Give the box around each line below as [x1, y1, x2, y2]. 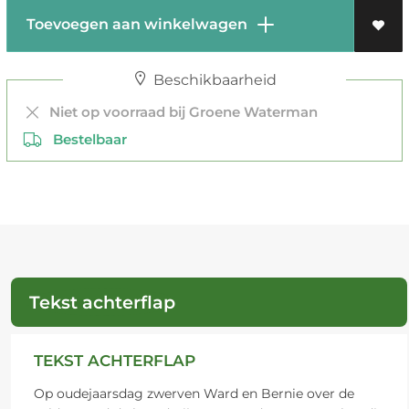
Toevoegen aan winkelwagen [18, 16, 251, 34]
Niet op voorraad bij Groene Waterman [41, 103, 318, 121]
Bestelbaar [41, 131, 127, 149]
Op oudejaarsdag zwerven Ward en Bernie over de [33, 385, 354, 403]
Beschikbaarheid [149, 71, 277, 89]
